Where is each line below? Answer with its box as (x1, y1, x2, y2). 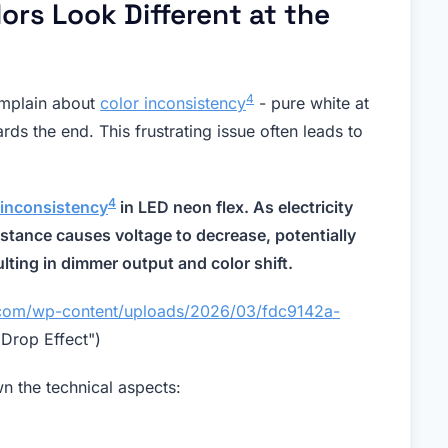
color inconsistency (100, 93, 246, 114)
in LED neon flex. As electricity (116, 197, 353, 218)
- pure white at (254, 93, 369, 114)
